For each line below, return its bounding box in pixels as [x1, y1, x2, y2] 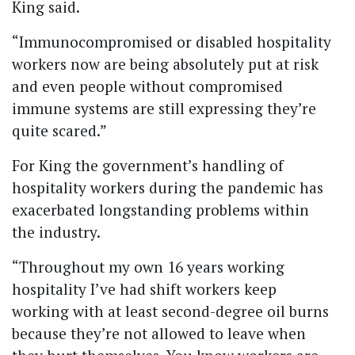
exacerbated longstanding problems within [12, 199, 309, 219]
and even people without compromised [12, 75, 283, 96]
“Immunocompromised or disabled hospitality [12, 31, 331, 52]
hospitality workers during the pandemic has [12, 177, 323, 197]
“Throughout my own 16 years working [12, 256, 284, 277]
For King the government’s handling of [12, 155, 284, 175]
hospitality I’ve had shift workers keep [12, 278, 277, 299]
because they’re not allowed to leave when [12, 323, 306, 343]
